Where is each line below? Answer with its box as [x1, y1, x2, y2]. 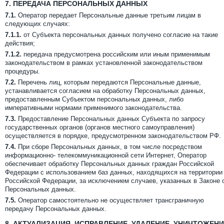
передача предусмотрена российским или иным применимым [21, 50, 210, 58]
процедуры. [5, 67, 40, 75]
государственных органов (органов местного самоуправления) [5, 123, 194, 131]
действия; [5, 39, 35, 47]
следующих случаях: [5, 20, 70, 27]
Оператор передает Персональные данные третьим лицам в [16, 11, 201, 19]
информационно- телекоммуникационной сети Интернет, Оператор [5, 151, 206, 159]
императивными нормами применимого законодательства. [5, 104, 182, 111]
